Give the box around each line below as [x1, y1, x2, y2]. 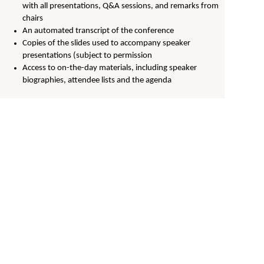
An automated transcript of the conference [22, 27, 174, 35]
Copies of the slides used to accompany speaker [22, 39, 190, 48]
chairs [22, 14, 43, 23]
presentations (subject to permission [22, 51, 152, 60]
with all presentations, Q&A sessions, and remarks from [22, 2, 219, 11]
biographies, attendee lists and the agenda [22, 76, 171, 85]
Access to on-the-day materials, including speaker [22, 64, 197, 72]
